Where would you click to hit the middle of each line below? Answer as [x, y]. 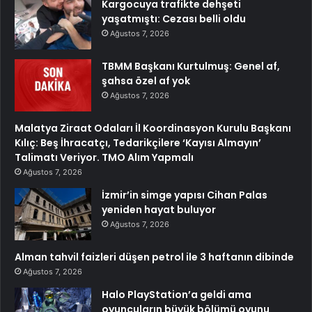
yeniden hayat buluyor [159, 210]
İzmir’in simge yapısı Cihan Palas [185, 195]
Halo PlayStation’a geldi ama [177, 295]
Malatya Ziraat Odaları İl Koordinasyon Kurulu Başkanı [153, 128]
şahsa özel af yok [146, 81]
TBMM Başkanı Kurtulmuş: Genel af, [191, 67]
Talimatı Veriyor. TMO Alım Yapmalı [104, 158]
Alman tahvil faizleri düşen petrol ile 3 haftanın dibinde [154, 257]
